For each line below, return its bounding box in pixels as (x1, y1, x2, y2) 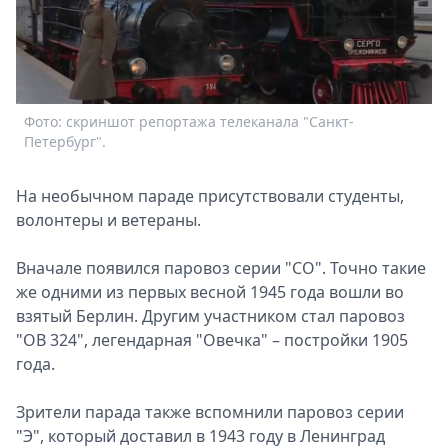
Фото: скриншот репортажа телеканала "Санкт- (24, 111, 354, 131)
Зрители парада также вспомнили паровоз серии (16, 401, 404, 423)
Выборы (96, 59, 160, 81)
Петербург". (24, 131, 106, 151)
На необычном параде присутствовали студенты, (16, 185, 404, 207)
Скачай (96, 107, 152, 129)
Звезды (96, 35, 152, 57)
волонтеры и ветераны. (16, 209, 201, 231)
